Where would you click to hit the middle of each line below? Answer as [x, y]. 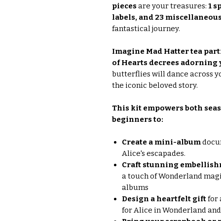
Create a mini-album [161, 142]
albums [135, 187]
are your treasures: [172, 6]
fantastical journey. [146, 28]
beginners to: [138, 119]
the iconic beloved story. [155, 85]
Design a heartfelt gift [164, 199]
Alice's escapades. [154, 153]
